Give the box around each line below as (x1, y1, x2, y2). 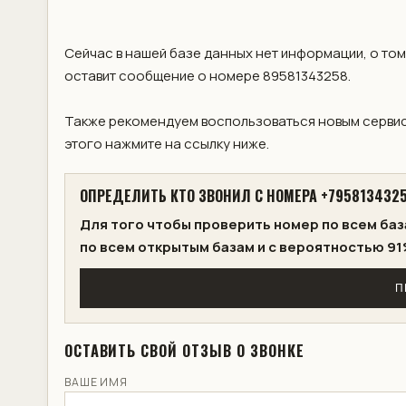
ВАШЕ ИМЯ (63, 374, 129, 391)
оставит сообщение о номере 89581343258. (63, 66, 351, 86)
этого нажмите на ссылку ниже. (63, 134, 269, 154)
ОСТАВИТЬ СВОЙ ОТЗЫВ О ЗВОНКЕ (63, 340, 305, 362)
